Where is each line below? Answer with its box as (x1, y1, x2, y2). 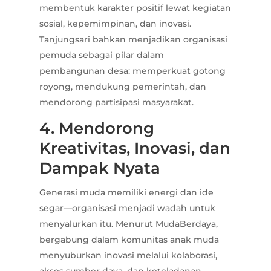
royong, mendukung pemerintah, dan (39, 81, 206, 93)
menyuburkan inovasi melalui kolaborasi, (39, 250, 217, 261)
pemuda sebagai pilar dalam (39, 50, 164, 61)
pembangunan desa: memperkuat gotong (39, 65, 226, 77)
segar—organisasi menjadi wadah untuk (39, 203, 215, 214)
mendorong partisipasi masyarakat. (39, 97, 194, 108)
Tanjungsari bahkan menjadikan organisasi (39, 34, 227, 45)
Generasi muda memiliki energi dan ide (39, 187, 214, 198)
